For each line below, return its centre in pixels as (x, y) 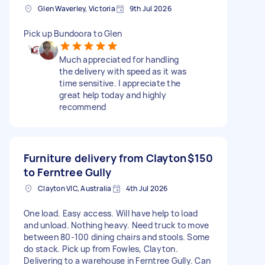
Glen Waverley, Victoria (77, 8)
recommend (83, 106)
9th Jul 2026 (150, 8)
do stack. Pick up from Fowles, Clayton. (101, 248)
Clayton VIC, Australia (75, 188)
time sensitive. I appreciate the (120, 83)
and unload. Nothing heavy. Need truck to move (117, 225)
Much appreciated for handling (119, 59)
